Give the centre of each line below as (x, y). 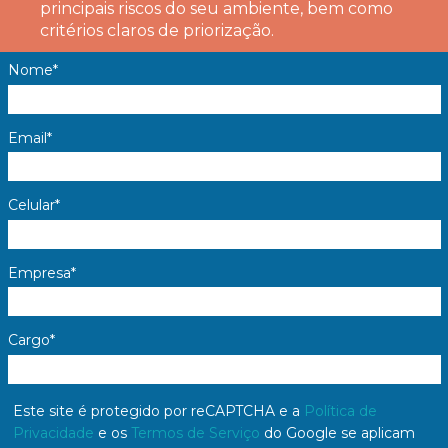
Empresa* (41, 272)
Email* (29, 137)
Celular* (33, 205)
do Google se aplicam (337, 432)
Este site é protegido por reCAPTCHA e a (158, 410)
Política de (340, 410)
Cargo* (31, 340)
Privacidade (53, 432)
